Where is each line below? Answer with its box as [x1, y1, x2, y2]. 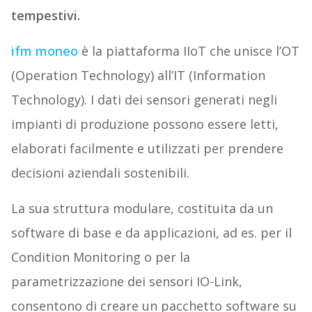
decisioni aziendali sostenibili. [10, 164, 189, 182]
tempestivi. [10, 7, 80, 24]
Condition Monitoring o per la [10, 249, 190, 266]
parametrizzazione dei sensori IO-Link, [10, 273, 242, 290]
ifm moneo [10, 42, 78, 60]
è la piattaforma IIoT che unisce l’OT [77, 42, 299, 60]
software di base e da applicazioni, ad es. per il [10, 224, 292, 242]
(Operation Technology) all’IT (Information [10, 67, 265, 84]
